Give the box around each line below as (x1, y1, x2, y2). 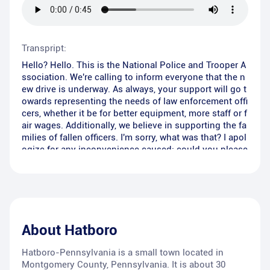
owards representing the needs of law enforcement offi (22, 96, 248, 107)
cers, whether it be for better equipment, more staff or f (22, 108, 247, 119)
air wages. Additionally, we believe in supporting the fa (22, 120, 246, 131)
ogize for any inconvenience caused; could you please (22, 144, 248, 155)
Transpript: (22, 43, 66, 54)
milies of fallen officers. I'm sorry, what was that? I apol (22, 132, 246, 143)
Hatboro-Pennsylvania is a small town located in (22, 247, 224, 259)
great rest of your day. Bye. (22, 168, 133, 180)
